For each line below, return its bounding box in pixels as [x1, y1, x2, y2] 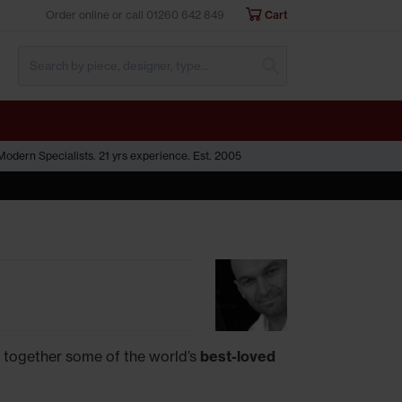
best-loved [199, 347, 275, 365]
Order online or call [46, 8, 146, 22]
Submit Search [286, 47, 386, 65]
